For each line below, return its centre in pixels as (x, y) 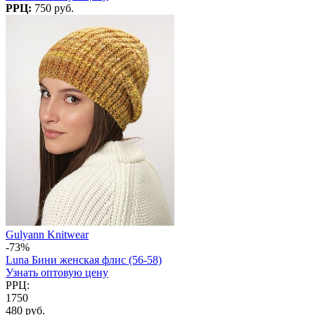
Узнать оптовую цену (57, 272)
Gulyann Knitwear (47, 234)
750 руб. (54, 8)
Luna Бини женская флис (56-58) (84, 259)
